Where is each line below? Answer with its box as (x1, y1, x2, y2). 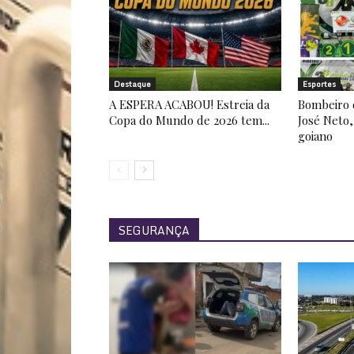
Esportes (303, 77, 336, 90)
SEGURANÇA (119, 221, 190, 239)
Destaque (114, 77, 151, 90)
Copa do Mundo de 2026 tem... (109, 112, 269, 128)
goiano (298, 128, 336, 144)
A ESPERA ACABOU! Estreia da (109, 96, 269, 112)
